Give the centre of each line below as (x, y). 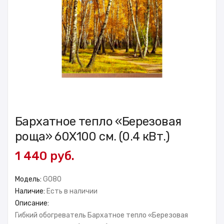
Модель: (29, 179)
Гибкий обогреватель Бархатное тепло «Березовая (101, 215)
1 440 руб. (45, 156)
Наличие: (31, 191)
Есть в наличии (72, 191)
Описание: (32, 203)
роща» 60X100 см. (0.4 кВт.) (92, 136)
